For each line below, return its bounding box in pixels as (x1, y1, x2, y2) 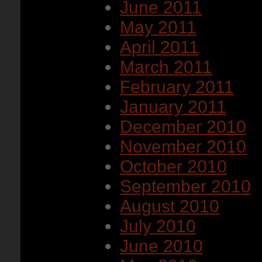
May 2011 (120, 18, 196, 37)
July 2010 (120, 216, 196, 236)
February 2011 (120, 77, 234, 96)
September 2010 (120, 177, 251, 196)
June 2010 (120, 236, 203, 256)
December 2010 (120, 117, 246, 136)
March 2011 (120, 57, 212, 77)
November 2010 (120, 137, 246, 156)
